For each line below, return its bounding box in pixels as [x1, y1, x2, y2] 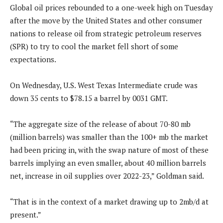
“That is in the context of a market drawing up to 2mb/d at [10, 197, 209, 207]
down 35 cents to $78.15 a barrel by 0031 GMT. [10, 93, 168, 104]
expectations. [10, 54, 56, 65]
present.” [10, 210, 41, 220]
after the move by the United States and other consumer [10, 15, 202, 26]
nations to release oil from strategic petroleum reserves [10, 28, 202, 39]
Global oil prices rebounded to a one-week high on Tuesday [10, 2, 213, 13]
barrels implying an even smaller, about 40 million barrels [10, 158, 206, 168]
